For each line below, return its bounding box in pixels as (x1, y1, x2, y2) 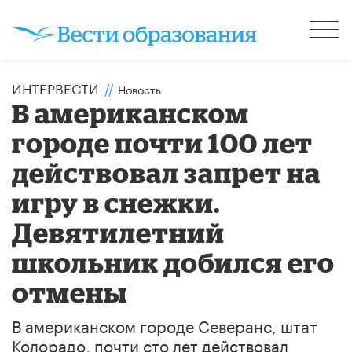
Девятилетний (12, 216, 225, 247)
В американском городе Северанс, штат (12, 311, 317, 337)
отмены (12, 276, 128, 307)
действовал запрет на (12, 156, 321, 188)
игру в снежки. (12, 186, 221, 218)
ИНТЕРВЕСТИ (12, 76, 99, 97)
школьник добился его (12, 246, 335, 277)
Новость (118, 79, 161, 97)
